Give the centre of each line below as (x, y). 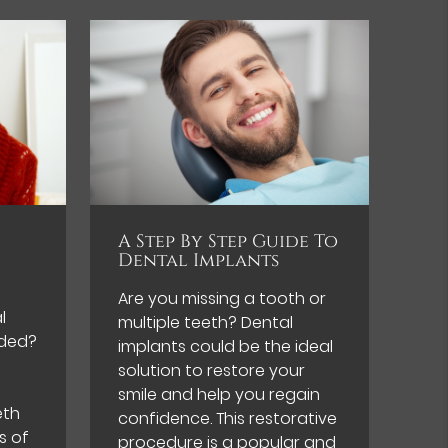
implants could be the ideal (226, 347)
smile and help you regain (219, 395)
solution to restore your (212, 371)
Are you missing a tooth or (222, 299)
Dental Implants (199, 261)
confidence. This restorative (228, 419)
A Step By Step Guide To (228, 242)
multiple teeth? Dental (206, 323)
